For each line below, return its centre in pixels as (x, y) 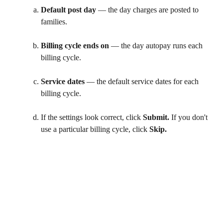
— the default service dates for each (143, 82)
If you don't (189, 117)
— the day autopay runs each (157, 46)
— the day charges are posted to (148, 10)
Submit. (156, 117)
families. (55, 22)
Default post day (68, 10)
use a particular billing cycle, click (95, 129)
